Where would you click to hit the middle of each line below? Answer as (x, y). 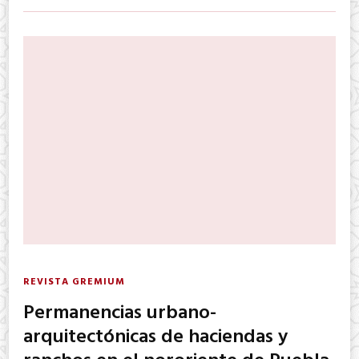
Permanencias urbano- (120, 313)
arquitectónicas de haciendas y (155, 337)
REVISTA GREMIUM (74, 282)
